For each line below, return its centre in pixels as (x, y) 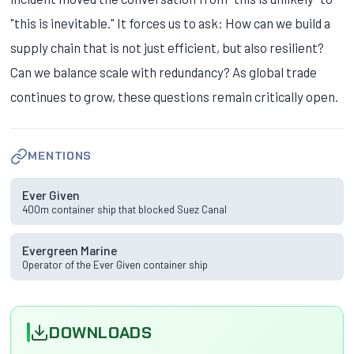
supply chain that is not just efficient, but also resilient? (168, 47)
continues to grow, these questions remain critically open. (175, 96)
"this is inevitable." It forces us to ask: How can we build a (171, 23)
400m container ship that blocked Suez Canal (124, 210)
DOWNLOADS (101, 332)
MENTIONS (60, 156)
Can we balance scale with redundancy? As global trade (164, 72)
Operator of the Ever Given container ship (115, 265)
